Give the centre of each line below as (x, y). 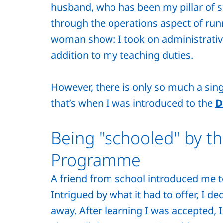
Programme (96, 160)
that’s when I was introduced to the (133, 103)
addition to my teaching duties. (122, 55)
